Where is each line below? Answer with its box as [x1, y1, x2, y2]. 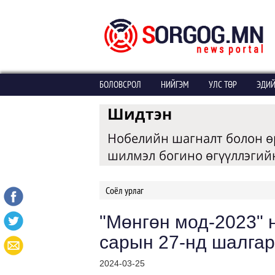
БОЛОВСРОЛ [99, 79, 141, 90]
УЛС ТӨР [209, 79, 237, 90]
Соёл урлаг [106, 184, 144, 196]
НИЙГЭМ [161, 79, 189, 90]
